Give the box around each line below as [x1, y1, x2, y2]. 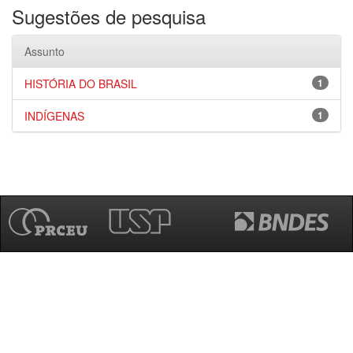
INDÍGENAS [24, 108, 84, 124]
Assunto [24, 43, 65, 59]
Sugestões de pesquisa [12, 2, 206, 30]
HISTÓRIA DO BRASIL [24, 76, 137, 91]
